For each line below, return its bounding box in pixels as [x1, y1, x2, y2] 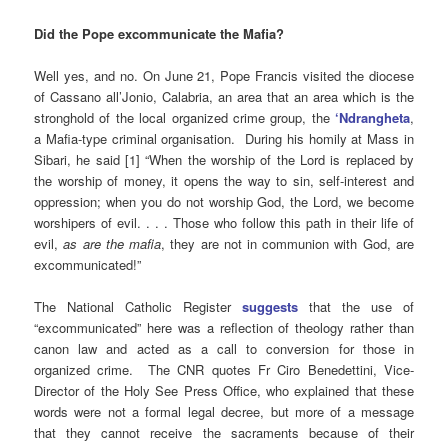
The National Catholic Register [34, 297, 242, 316]
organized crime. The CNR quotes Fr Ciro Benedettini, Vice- [34, 360, 414, 379]
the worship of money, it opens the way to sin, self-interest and [34, 170, 414, 190]
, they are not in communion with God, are [161, 233, 414, 253]
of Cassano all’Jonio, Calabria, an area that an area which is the [34, 86, 414, 106]
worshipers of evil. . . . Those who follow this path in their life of [34, 212, 414, 232]
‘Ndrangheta [334, 107, 410, 127]
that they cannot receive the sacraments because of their [34, 423, 414, 442]
